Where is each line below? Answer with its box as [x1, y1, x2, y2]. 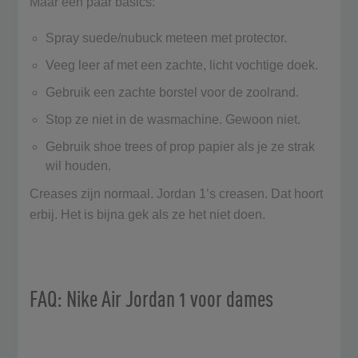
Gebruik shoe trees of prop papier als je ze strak [46, 139, 316, 153]
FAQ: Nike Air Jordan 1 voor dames [30, 284, 274, 312]
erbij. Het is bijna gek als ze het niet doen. [30, 207, 269, 221]
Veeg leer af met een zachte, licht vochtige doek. [46, 58, 322, 72]
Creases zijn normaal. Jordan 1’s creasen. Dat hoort [30, 186, 324, 201]
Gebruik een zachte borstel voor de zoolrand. [46, 85, 303, 99]
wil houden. [46, 158, 115, 173]
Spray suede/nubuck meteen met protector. [46, 30, 291, 45]
